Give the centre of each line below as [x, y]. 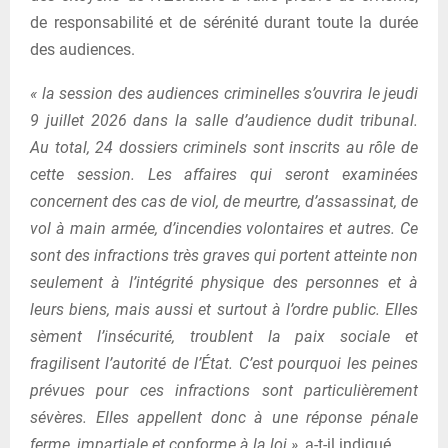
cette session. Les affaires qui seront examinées [224, 174]
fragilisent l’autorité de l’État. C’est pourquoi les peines [224, 363]
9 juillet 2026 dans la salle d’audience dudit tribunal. [224, 120]
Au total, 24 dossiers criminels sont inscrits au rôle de [224, 147]
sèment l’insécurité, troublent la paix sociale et [224, 336]
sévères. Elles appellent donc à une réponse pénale [224, 417]
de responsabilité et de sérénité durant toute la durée [224, 22]
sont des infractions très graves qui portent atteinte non [224, 255]
